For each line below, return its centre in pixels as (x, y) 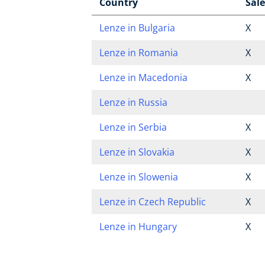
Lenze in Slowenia (138, 177)
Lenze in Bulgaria (137, 28)
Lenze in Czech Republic (152, 202)
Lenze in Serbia (133, 127)
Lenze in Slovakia (137, 152)
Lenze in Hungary (138, 227)
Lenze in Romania (138, 53)
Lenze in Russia (133, 102)
